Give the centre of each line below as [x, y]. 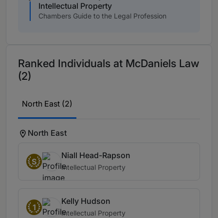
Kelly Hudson [86, 201]
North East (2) [47, 104]
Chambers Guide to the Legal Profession [102, 16]
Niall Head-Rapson [96, 155]
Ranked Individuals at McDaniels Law [109, 64]
